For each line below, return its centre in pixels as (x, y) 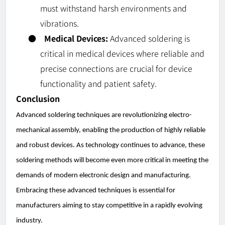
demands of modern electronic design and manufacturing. (103, 176)
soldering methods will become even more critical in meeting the (112, 161)
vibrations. (60, 23)
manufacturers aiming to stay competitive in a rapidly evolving (109, 206)
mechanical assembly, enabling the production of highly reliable (111, 131)
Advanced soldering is (149, 38)
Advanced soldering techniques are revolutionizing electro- (104, 116)
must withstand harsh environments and (114, 8)
